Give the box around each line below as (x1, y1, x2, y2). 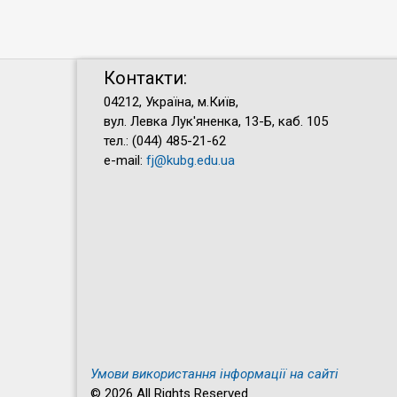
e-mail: (104, 152, 146, 168)
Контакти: (104, 66, 187, 89)
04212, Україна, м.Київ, (104, 93, 238, 110)
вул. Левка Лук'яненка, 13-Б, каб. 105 (104, 113, 328, 129)
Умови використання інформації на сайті (90, 365, 339, 382)
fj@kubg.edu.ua (146, 152, 235, 168)
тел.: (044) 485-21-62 (104, 132, 226, 149)
